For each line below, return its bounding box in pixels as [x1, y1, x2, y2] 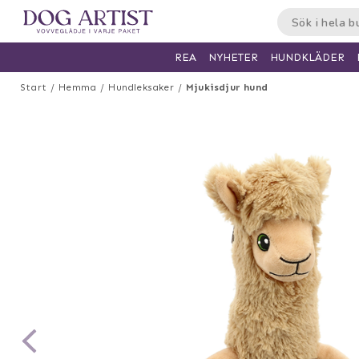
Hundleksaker [108, 82, 174, 93]
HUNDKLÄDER [270, 50, 345, 63]
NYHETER [208, 51, 258, 63]
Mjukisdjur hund [186, 82, 268, 93]
